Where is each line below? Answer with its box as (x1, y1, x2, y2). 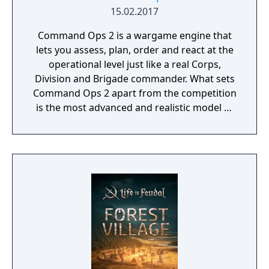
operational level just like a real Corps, (48, 58, 221, 71)
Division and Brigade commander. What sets (34, 72, 190, 85)
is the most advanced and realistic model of (35, 101, 234, 114)
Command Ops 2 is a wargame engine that (37, 29, 232, 42)
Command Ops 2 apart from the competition (32, 86, 237, 100)
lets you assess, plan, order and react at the (35, 43, 234, 56)
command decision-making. (71, 115, 198, 128)
